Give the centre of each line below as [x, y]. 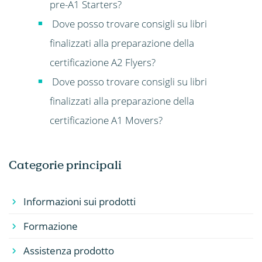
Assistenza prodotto [68, 251]
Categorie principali [65, 165]
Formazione [50, 226]
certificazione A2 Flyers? [102, 62]
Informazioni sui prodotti [79, 202]
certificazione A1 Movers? [106, 120]
